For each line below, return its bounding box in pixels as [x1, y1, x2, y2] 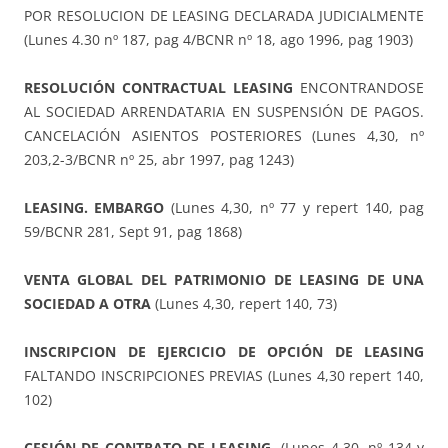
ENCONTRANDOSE [293, 78, 424, 98]
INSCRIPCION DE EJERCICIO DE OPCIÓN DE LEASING [24, 342, 424, 362]
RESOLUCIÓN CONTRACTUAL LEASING [24, 78, 293, 98]
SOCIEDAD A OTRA [24, 294, 151, 314]
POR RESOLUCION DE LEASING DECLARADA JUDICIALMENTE [24, 6, 424, 26]
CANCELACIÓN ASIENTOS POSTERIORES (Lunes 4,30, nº [24, 126, 424, 146]
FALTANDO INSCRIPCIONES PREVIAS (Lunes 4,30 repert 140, [24, 366, 424, 386]
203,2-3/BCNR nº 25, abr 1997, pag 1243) [24, 150, 294, 170]
